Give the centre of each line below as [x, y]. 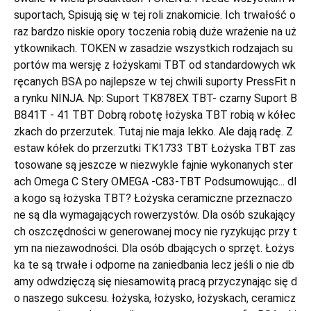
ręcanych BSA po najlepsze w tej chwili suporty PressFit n [155, 82]
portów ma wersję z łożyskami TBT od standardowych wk [155, 65]
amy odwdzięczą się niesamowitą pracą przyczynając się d [155, 281]
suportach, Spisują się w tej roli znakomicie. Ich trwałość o [155, 15]
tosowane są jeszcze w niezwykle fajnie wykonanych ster [153, 165]
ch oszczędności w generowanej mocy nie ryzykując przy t [155, 232]
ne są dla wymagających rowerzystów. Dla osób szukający [154, 215]
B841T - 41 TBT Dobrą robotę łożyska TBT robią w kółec [155, 115]
